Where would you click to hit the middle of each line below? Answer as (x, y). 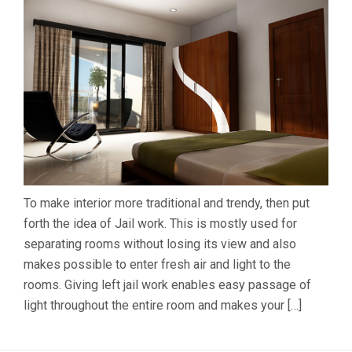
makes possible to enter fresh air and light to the (157, 264)
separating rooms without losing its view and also (160, 244)
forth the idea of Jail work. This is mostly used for (160, 223)
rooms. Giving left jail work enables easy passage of (167, 284)
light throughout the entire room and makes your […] (163, 305)
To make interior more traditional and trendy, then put (167, 203)
